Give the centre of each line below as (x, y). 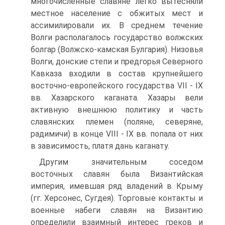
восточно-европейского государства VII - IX (117, 86)
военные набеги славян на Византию (117, 210)
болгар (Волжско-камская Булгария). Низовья (117, 49)
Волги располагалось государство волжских (117, 37)
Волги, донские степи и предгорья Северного (117, 62)
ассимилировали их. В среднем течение (117, 25)
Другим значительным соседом (121, 162)
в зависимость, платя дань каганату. (100, 146)
